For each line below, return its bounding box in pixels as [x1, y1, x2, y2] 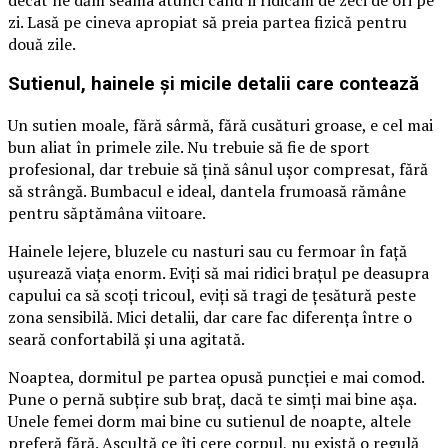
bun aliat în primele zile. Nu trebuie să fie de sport [8, 136, 370, 159]
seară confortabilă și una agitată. [8, 328, 245, 351]
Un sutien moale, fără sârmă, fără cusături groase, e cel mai [8, 114, 433, 137]
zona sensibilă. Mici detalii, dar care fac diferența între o [8, 306, 412, 329]
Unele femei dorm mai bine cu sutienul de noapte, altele [8, 410, 411, 433]
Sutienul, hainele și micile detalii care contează [8, 73, 419, 96]
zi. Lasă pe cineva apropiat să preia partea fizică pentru [8, 10, 407, 33]
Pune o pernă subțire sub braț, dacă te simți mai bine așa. [8, 388, 416, 411]
